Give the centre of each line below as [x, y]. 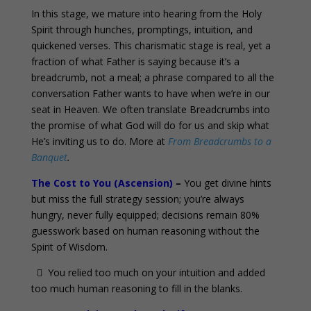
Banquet [49, 158]
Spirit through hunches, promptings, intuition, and [142, 30]
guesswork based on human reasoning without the [145, 231]
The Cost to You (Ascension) [102, 183]
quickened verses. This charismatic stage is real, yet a [151, 46]
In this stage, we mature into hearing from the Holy [146, 14]
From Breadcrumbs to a [219, 142]
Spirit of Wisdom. [69, 247]
